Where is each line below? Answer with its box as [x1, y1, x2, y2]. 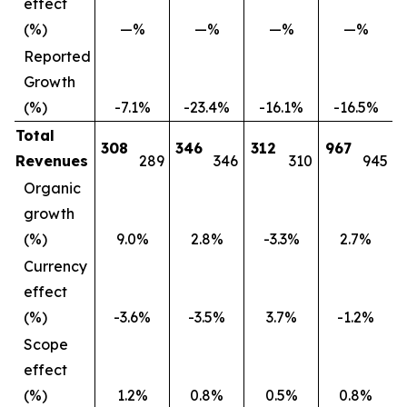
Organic [24, 179, 81, 197]
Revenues [15, 152, 88, 170]
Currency [24, 257, 87, 275]
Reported [24, 47, 91, 65]
